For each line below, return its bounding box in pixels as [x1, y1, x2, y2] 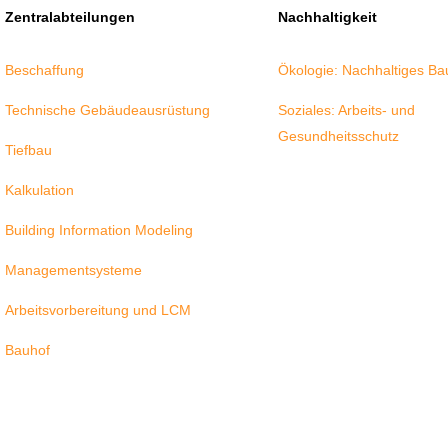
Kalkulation [5, 182, 75, 199]
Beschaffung [5, 62, 85, 79]
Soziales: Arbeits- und [277, 102, 415, 119]
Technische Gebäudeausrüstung [5, 102, 211, 119]
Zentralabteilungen [5, 9, 136, 26]
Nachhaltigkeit [277, 9, 377, 26]
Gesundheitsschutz [277, 128, 399, 145]
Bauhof [5, 342, 51, 359]
